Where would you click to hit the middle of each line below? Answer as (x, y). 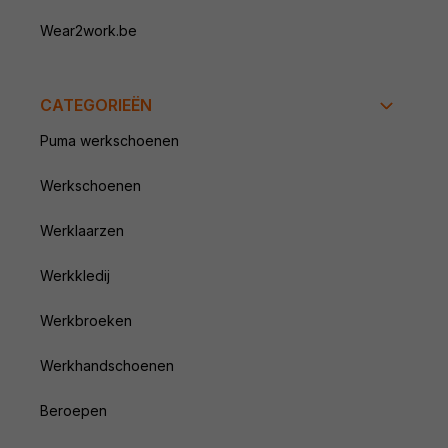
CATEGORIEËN (96, 105)
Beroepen (73, 411)
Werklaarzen (82, 231)
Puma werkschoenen (109, 141)
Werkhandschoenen (107, 366)
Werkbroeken (86, 321)
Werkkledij (75, 276)
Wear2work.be (88, 31)
